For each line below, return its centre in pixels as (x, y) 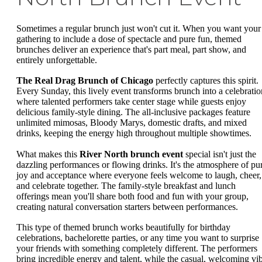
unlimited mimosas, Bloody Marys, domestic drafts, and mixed (132, 123)
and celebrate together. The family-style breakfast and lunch (126, 185)
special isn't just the (220, 154)
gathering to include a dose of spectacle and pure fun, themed (129, 39)
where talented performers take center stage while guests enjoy (131, 102)
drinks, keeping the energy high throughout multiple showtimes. (134, 133)
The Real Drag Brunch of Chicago (85, 81)
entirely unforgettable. (57, 60)
